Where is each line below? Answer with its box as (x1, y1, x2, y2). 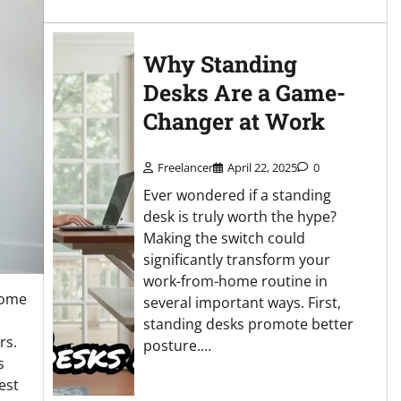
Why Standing (142, 49, 297, 80)
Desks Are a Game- (142, 78, 346, 108)
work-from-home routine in (142, 270, 328, 291)
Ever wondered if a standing (142, 184, 331, 205)
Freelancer (157, 158, 213, 175)
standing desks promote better (142, 313, 354, 334)
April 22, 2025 (226, 158, 297, 175)
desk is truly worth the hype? (142, 206, 337, 226)
